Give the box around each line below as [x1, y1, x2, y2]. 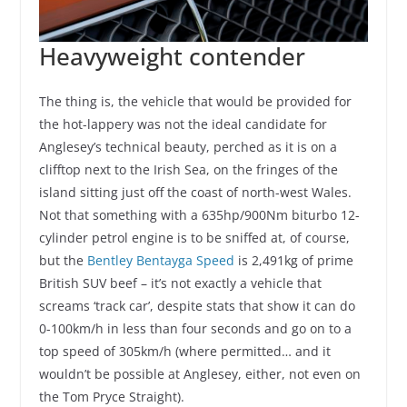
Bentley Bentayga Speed [86, 252, 234, 270]
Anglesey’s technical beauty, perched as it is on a [38, 138, 337, 156]
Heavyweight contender [38, 40, 305, 74]
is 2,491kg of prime [233, 252, 353, 270]
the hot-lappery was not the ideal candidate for [38, 115, 327, 134]
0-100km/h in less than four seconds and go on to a [38, 320, 352, 338]
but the [38, 252, 87, 270]
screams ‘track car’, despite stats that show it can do [38, 297, 355, 315]
